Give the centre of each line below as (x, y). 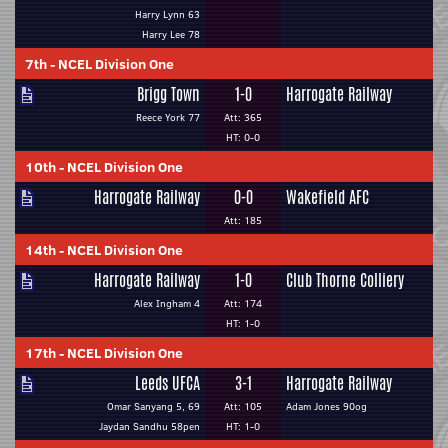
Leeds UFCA (167, 383)
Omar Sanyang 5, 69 (153, 406)
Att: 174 (243, 303)
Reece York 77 (168, 117)
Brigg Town (168, 94)
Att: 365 (243, 117)
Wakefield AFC (327, 197)
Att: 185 (243, 220)
